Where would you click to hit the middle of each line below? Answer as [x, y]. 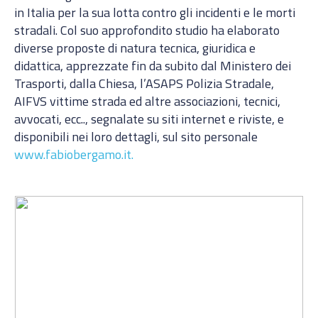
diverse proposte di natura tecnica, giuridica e [135, 48]
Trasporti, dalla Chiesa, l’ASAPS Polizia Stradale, [144, 83]
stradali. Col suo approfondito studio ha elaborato [147, 30]
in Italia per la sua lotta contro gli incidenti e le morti [155, 12]
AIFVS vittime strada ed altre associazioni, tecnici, [147, 101]
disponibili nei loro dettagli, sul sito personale [136, 137]
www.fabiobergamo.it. [74, 154]
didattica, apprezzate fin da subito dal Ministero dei [153, 66]
